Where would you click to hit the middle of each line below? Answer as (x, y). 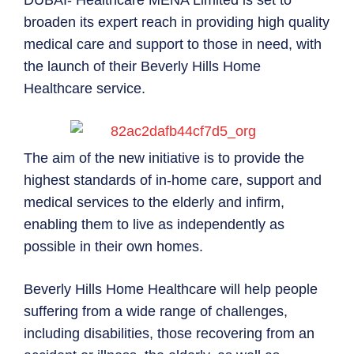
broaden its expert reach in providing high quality (177, 23)
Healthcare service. (85, 89)
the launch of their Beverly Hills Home (142, 67)
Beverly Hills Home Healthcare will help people (171, 290)
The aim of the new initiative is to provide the (164, 158)
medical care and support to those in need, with (173, 45)
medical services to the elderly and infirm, (154, 203)
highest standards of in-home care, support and (173, 181)
